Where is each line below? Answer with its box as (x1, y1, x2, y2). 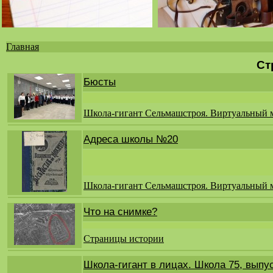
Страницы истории (83, 233, 164, 244)
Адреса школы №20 (83, 133, 178, 145)
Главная (6, 41, 39, 52)
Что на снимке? (83, 206, 157, 218)
